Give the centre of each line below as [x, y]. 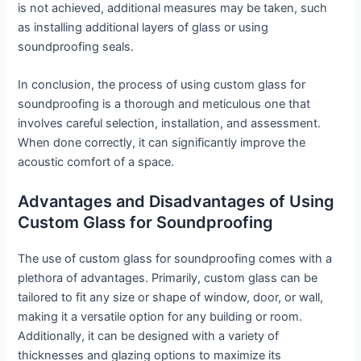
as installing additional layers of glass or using [143, 27]
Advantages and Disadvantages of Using [176, 201]
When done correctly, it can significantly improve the [162, 143]
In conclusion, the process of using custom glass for [162, 85]
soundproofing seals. [76, 46]
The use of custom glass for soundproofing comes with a [175, 258]
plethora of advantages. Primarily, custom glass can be [168, 278]
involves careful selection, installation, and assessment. [170, 124]
